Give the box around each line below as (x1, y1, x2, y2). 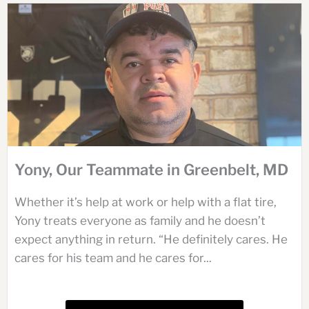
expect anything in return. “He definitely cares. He (14, 232, 288, 246)
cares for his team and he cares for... (14, 250, 212, 265)
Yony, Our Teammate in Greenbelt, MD (14, 160, 288, 179)
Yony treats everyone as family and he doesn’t (14, 213, 266, 228)
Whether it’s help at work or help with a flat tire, (14, 195, 277, 209)
